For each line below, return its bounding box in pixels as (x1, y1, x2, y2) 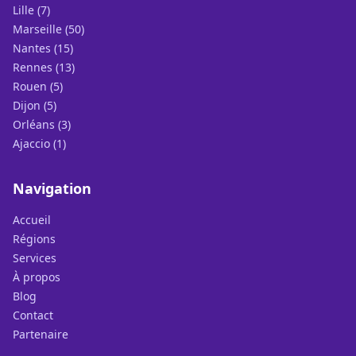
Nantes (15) (13, 41, 73, 56)
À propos (13, 269, 60, 284)
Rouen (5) (13, 79, 63, 94)
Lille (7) (13, 2, 50, 17)
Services (13, 250, 56, 265)
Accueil (13, 212, 51, 227)
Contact (13, 308, 53, 323)
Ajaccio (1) (13, 136, 66, 151)
